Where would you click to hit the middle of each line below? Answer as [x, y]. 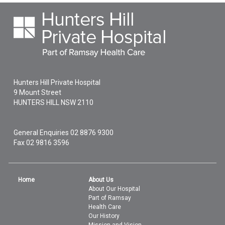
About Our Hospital [115, 189]
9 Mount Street [38, 92]
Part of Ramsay [110, 198]
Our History [104, 216]
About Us [101, 180]
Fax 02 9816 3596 [42, 142]
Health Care [105, 207]
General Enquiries [42, 132]
